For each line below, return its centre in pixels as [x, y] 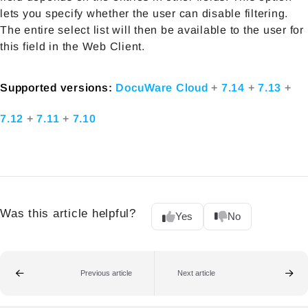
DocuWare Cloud [164, 87]
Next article [196, 273]
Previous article [106, 273]
